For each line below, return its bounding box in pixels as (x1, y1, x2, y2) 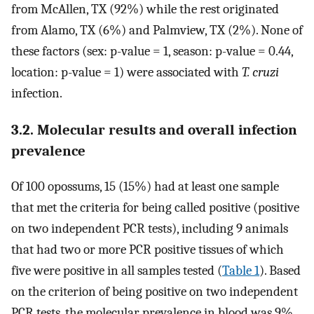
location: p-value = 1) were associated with (11, 64, 242, 81)
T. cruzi (242, 64, 279, 81)
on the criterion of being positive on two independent (11, 283, 298, 299)
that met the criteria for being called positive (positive (11, 199, 299, 215)
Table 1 (222, 262, 259, 278)
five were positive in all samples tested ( (11, 262, 222, 278)
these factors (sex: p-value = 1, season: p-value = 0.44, (11, 43, 293, 60)
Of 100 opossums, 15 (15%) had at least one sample (11, 178, 279, 194)
